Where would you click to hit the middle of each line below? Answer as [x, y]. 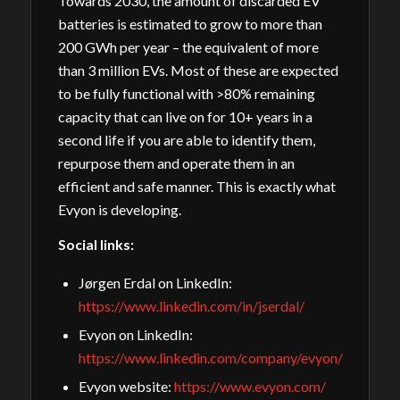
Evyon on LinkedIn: [135, 334]
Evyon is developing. [119, 209]
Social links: [97, 245]
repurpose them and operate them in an [176, 162]
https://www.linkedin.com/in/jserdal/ [191, 305]
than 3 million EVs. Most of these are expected [198, 70]
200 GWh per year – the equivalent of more [188, 46]
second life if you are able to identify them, [186, 139]
